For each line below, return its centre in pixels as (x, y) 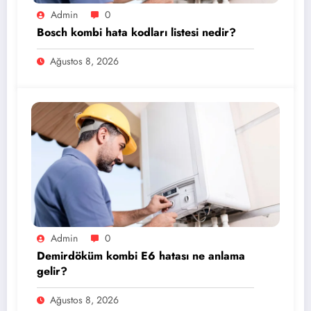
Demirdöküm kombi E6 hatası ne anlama (141, 255)
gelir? (52, 271)
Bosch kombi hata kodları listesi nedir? (136, 32)
